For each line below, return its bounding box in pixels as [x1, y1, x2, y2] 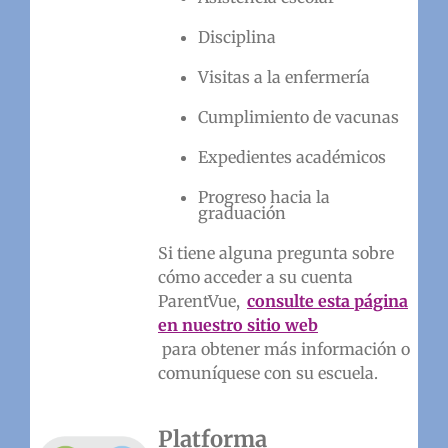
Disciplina [197, 26, 276, 47]
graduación [197, 202, 286, 223]
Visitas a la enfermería [197, 66, 370, 87]
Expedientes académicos [197, 146, 386, 167]
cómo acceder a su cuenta [157, 266, 353, 287]
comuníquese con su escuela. [157, 362, 378, 383]
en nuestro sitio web [157, 314, 318, 335]
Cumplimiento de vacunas [197, 106, 399, 127]
